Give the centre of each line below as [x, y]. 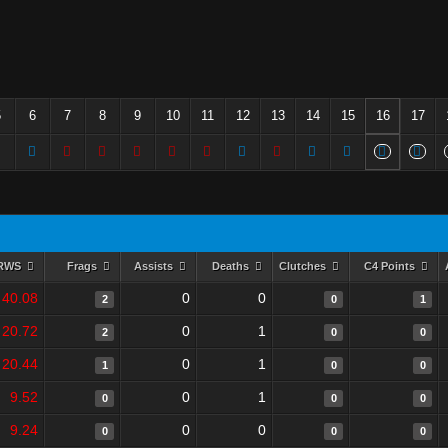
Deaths [231, 266]
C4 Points [390, 266]
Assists [154, 266]
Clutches [303, 266]
